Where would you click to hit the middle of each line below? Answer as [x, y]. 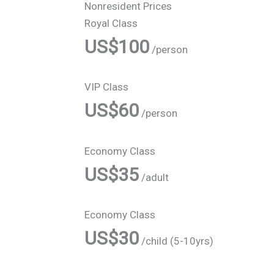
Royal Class [111, 24]
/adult [154, 177]
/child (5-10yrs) [176, 241]
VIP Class [106, 87]
